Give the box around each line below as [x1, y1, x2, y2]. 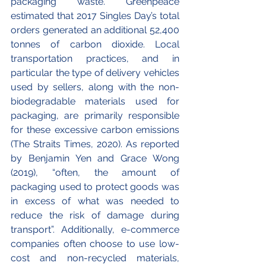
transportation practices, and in [11, 53, 179, 65]
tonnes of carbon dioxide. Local [11, 39, 179, 50]
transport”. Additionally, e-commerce [11, 224, 179, 236]
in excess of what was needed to [11, 195, 179, 207]
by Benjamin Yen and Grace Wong [11, 153, 179, 164]
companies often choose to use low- [11, 238, 179, 250]
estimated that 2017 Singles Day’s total [11, 10, 179, 22]
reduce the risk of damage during [11, 210, 179, 221]
